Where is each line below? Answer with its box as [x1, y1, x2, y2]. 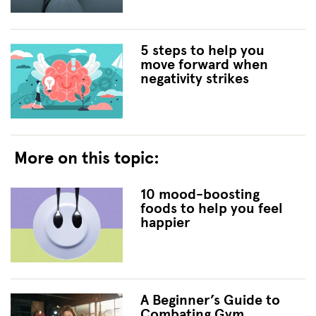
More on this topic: [14, 147, 159, 169]
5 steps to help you [140, 41, 265, 59]
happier [140, 213, 190, 231]
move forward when [140, 55, 268, 73]
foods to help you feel [140, 199, 283, 217]
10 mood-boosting [140, 185, 260, 203]
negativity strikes [140, 69, 249, 87]
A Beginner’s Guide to [140, 291, 280, 309]
